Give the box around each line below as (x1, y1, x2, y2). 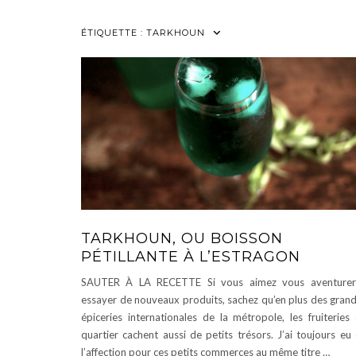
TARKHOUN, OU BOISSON (81, 230, 283, 247)
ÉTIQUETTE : (81, 27, 146, 38)
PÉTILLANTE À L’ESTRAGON (81, 248, 300, 265)
